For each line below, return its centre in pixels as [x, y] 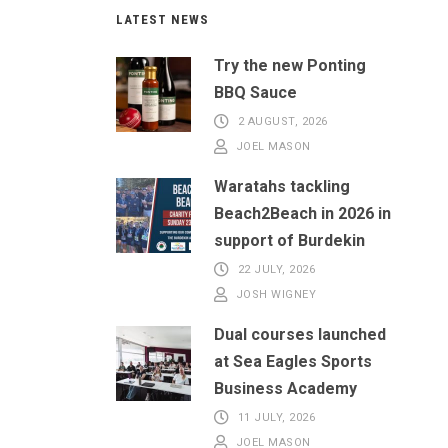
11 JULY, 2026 [276, 418]
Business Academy [285, 389]
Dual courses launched [300, 335]
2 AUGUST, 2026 [282, 122]
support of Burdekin [289, 241]
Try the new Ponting [290, 66]
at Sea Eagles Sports [293, 362]
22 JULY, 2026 [276, 270]
